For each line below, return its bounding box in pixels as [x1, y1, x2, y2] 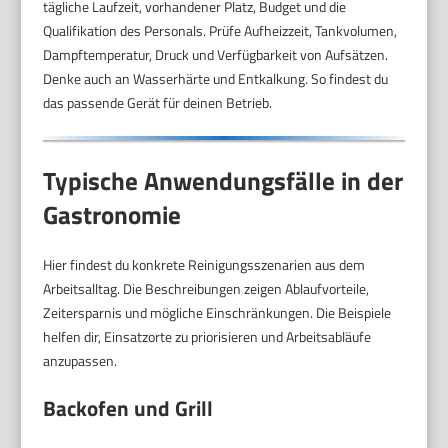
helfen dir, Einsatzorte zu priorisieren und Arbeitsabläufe [43, 326, 372, 348]
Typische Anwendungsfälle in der [43, 162, 404, 201]
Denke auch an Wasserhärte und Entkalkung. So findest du [43, 67, 389, 89]
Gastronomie [43, 196, 182, 235]
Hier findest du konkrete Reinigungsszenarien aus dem [43, 254, 366, 276]
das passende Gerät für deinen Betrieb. [43, 91, 273, 113]
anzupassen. [43, 350, 118, 372]
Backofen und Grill [43, 392, 214, 425]
